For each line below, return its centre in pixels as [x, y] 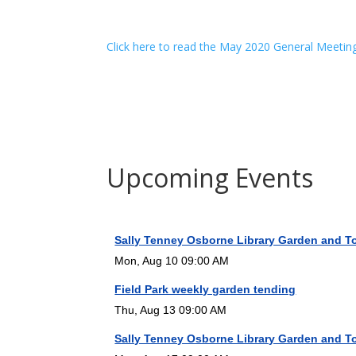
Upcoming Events [210, 177]
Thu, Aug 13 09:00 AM [171, 310]
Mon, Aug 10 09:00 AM [172, 261]
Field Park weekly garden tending [205, 290]
